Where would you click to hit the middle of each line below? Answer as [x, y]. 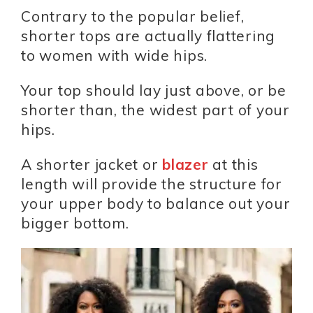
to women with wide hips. [114, 56]
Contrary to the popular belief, [133, 16]
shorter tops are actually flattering [148, 36]
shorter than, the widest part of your [155, 110]
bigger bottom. [75, 223]
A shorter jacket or [92, 165]
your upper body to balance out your [156, 204]
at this [233, 165]
